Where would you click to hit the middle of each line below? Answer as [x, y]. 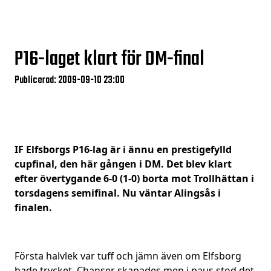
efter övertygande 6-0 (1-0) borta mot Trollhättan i [134, 178]
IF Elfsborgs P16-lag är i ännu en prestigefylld [123, 149]
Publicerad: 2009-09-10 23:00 [70, 80]
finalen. [34, 207]
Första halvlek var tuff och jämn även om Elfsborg [128, 256]
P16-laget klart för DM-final [109, 60]
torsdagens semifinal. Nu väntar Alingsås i [118, 193]
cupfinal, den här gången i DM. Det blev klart [123, 164]
